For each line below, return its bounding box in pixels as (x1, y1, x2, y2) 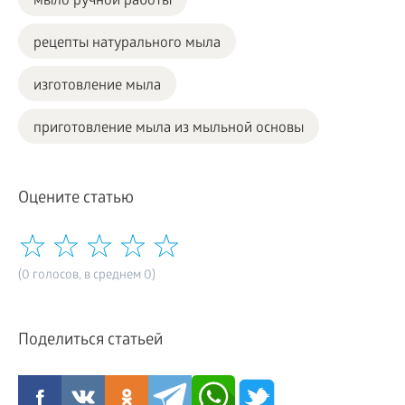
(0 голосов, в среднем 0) (18, 268, 155, 284)
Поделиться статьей (18, 331, 163, 351)
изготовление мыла (33, 77, 161, 95)
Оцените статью (18, 189, 134, 209)
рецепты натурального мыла (33, 34, 221, 52)
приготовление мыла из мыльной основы (33, 119, 304, 137)
